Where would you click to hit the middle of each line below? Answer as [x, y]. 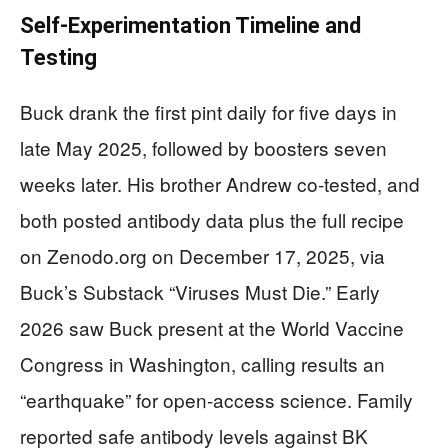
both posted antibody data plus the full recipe [212, 220]
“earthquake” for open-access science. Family [216, 400]
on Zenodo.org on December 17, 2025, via [202, 256]
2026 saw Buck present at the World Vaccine [212, 328]
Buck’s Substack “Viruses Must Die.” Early [200, 292]
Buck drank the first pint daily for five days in [208, 112]
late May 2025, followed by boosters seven [203, 148]
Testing [58, 58]
